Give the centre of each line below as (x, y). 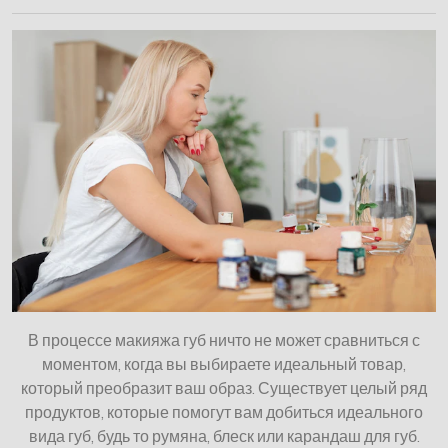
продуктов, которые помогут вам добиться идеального (224, 412)
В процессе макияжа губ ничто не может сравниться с (224, 340)
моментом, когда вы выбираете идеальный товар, (224, 364)
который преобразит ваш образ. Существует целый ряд (224, 388)
